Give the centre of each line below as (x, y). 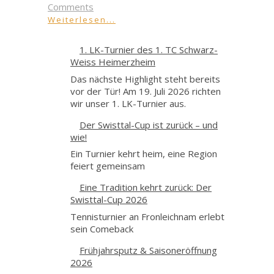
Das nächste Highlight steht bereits (145, 79)
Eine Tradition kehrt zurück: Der (146, 187)
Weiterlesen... (82, 20)
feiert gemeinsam (108, 166)
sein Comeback (102, 228)
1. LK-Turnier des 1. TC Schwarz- (149, 50)
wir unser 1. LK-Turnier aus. (128, 103)
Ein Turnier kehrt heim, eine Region (144, 154)
